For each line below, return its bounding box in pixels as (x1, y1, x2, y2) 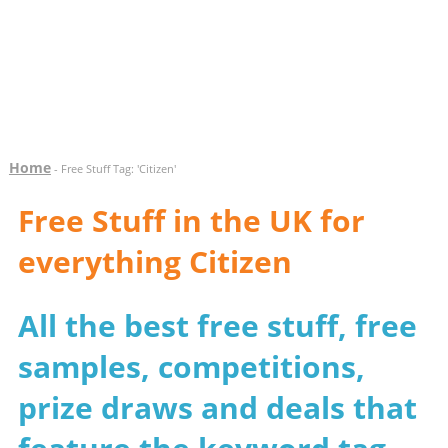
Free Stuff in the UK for (17, 200, 365, 241)
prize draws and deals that (17, 387, 417, 428)
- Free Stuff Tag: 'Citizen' (50, 161, 176, 176)
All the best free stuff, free (17, 305, 417, 346)
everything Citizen (17, 241, 292, 282)
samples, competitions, (17, 346, 365, 387)
